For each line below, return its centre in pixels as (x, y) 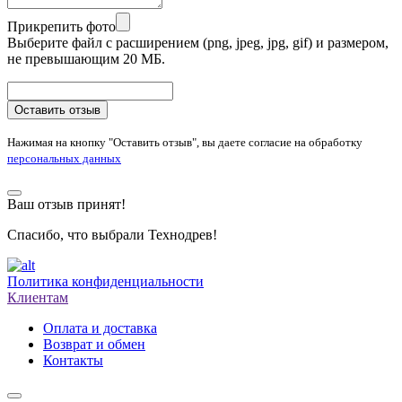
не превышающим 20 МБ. (86, 58)
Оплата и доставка (100, 328)
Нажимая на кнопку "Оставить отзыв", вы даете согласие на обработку (185, 142)
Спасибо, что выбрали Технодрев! (112, 234)
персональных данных (64, 158)
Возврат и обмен (94, 344)
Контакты (73, 360)
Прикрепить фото (61, 26)
